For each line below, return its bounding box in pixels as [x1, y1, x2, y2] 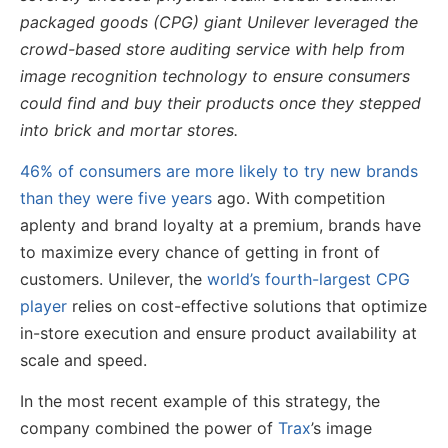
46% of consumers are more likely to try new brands [20, 161, 418, 182]
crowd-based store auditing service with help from [20, 38, 405, 59]
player [20, 296, 67, 317]
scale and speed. [20, 350, 147, 371]
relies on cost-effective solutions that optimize [67, 296, 427, 317]
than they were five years [20, 188, 212, 209]
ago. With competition [212, 188, 385, 209]
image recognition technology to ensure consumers [20, 65, 410, 86]
